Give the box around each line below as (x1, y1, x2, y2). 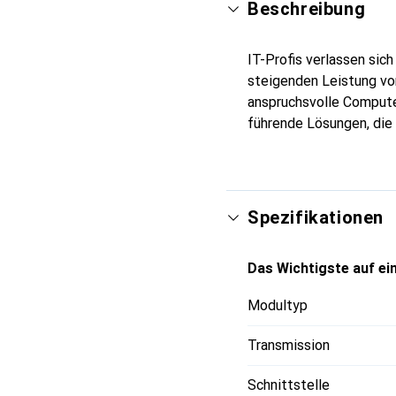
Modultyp (247, 296, 308, 314)
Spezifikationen (247, 206, 384, 228)
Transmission (247, 336, 330, 354)
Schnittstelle (247, 376, 330, 393)
